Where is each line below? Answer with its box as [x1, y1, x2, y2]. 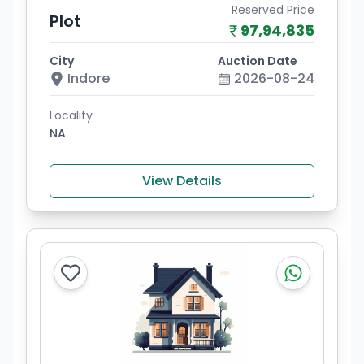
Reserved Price [232, 2, 314, 18]
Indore [67, 69, 110, 88]
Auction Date [218, 53, 297, 69]
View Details [142, 171, 222, 190]
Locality [50, 107, 93, 123]
